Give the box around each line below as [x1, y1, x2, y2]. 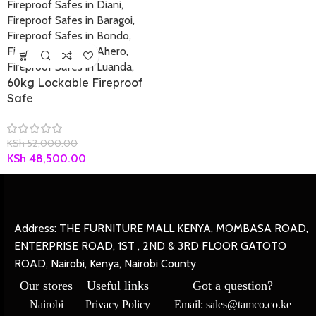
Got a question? [193, 279, 274, 293]
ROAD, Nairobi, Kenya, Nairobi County [14, 257, 199, 270]
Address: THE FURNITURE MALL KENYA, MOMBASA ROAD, [14, 221, 308, 235]
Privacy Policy [85, 298, 151, 310]
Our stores [20, 279, 73, 293]
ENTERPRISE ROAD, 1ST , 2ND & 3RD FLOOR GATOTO [14, 239, 286, 253]
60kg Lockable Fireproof [7, 75, 142, 90]
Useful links [87, 279, 150, 293]
